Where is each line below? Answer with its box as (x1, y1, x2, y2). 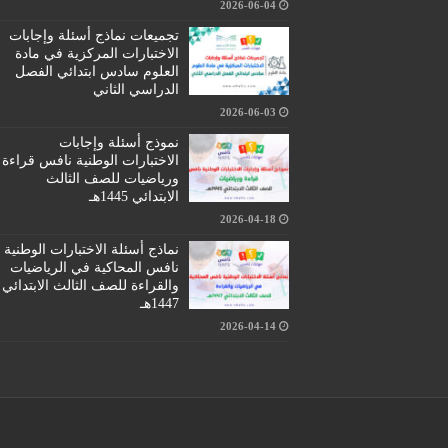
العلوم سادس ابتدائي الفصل (14, 64, 179, 79)
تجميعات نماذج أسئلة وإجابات (8, 28, 179, 43)
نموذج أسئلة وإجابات (58, 135, 179, 150)
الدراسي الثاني (92, 82, 179, 97)
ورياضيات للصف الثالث (45, 171, 179, 186)
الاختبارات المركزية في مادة (14, 46, 179, 61)
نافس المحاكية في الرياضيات (9, 260, 179, 275)
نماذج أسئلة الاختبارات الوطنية (3, 242, 179, 257)
